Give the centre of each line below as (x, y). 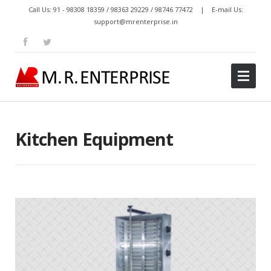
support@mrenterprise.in (135, 21)
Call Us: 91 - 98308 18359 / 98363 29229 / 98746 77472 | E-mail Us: (135, 9)
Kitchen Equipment (94, 139)
